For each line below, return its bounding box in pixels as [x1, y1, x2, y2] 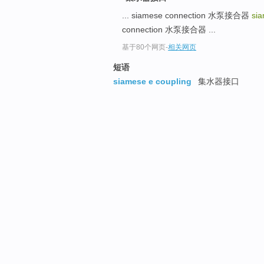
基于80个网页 [122, 43, 166, 52]
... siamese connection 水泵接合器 [122, 11, 252, 21]
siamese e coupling [113, 77, 192, 87]
